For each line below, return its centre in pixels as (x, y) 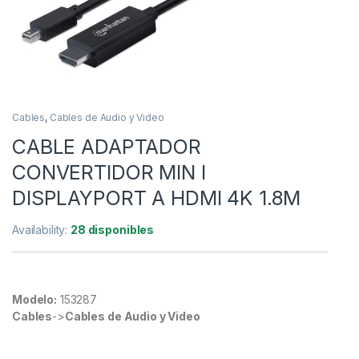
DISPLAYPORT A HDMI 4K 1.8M (157, 198)
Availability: (42, 229)
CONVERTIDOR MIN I (109, 172)
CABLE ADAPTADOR (107, 146)
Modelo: (35, 299)
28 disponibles (113, 229)
